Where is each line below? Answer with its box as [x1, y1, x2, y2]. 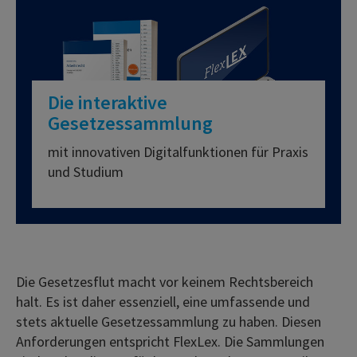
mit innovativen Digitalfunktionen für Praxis [48, 143, 308, 161]
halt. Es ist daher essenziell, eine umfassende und [16, 292, 310, 311]
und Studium [48, 163, 124, 181]
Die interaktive [48, 90, 167, 115]
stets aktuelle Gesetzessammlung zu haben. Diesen [16, 312, 321, 331]
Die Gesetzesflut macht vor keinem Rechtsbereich [16, 273, 313, 291]
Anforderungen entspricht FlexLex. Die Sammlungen [16, 332, 324, 351]
